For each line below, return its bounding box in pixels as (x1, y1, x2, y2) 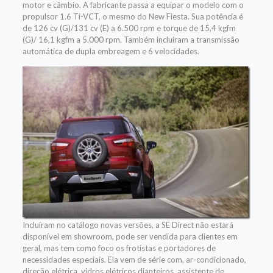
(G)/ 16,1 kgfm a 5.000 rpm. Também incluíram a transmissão (22, 34, 239, 44)
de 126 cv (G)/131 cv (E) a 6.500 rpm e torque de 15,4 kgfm (22, 23, 236, 33)
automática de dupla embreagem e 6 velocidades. (22, 46, 199, 56)
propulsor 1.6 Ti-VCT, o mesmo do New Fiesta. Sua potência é (22, 11, 243, 21)
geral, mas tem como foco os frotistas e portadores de (22, 243, 216, 253)
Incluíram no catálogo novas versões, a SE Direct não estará (22, 219, 233, 230)
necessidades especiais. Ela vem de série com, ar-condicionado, (22, 254, 246, 264)
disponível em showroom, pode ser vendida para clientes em (22, 231, 238, 241)
